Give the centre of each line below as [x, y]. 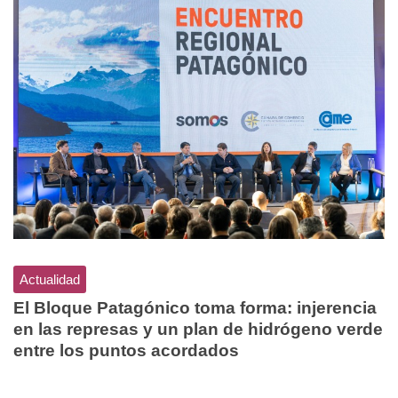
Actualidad [50, 280]
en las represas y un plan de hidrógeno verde [198, 330]
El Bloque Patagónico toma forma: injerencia [195, 308]
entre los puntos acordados [126, 351]
